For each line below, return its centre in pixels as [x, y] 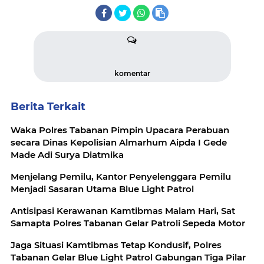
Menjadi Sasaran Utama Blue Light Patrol [102, 189]
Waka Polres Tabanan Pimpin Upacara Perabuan [120, 130]
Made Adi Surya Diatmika [67, 155]
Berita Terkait [48, 107]
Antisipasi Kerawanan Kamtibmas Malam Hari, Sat [123, 211]
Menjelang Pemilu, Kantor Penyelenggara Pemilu [121, 176]
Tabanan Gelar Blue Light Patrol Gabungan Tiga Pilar [128, 257]
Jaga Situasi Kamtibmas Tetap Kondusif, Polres [116, 245]
